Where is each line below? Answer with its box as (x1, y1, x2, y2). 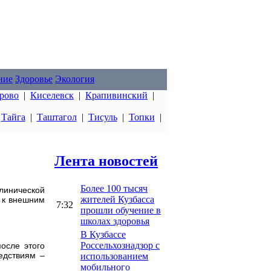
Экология (55, 74, 94, 84)
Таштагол (36, 112, 77, 122)
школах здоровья (80, 215, 149, 226)
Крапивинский (85, 90, 148, 100)
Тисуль (88, 112, 117, 122)
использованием (80, 250, 148, 261)
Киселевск (30, 90, 74, 100)
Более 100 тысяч (80, 183, 148, 194)
